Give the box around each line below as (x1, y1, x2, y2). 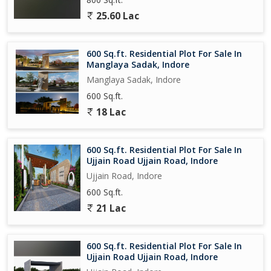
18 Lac (94, 105, 126, 119)
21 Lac (94, 201, 126, 215)
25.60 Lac (94, 9, 139, 22)
